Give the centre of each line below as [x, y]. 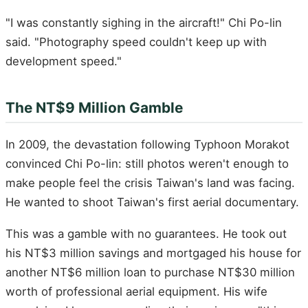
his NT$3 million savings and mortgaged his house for [153, 253]
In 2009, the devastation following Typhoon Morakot [147, 145]
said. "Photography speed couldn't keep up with [136, 42]
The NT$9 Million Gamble [94, 107]
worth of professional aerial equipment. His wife [136, 291]
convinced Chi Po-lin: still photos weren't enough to [147, 164]
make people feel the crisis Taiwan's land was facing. [150, 183]
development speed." [64, 61]
